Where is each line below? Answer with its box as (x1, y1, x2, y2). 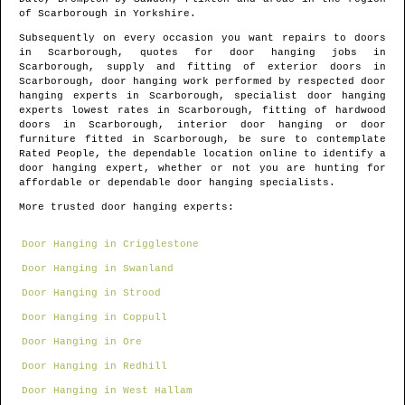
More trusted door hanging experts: (19, 202, 234, 213)
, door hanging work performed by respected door (89, 76, 386, 88)
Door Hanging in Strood (22, 287, 161, 299)
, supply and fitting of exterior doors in (89, 61, 386, 73)
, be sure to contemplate (223, 134, 386, 146)
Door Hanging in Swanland (22, 263, 174, 275)
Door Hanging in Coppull (22, 312, 167, 324)
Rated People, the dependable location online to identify (19, 148, 380, 160)
